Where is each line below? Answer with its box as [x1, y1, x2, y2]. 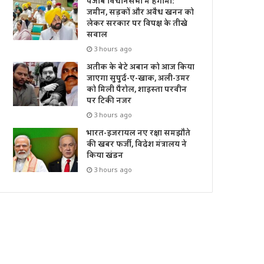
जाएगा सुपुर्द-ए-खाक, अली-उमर [87, 71, 190, 86]
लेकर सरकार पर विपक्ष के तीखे [87, 16, 188, 31]
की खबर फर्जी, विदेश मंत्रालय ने [87, 137, 187, 152]
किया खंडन [87, 148, 124, 163]
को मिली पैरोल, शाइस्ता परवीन [87, 82, 187, 97]
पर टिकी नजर [87, 94, 132, 108]
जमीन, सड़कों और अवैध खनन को [87, 5, 194, 20]
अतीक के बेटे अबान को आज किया [87, 60, 195, 75]
